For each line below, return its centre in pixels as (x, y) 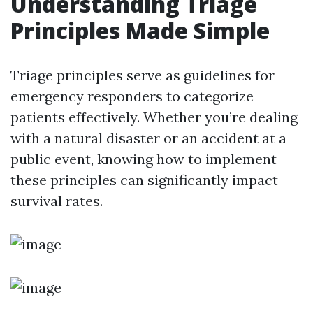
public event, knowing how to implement (144, 159)
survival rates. (57, 201)
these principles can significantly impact (144, 180)
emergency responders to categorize (132, 96)
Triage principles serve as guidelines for (143, 75)
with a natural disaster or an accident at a (148, 138)
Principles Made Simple (140, 30)
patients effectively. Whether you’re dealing (154, 117)
